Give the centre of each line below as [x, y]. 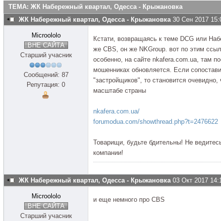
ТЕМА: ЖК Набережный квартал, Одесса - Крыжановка [95, 7]
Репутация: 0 [46, 85]
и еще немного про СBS [129, 200]
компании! [108, 153]
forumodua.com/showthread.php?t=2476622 [156, 122]
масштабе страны [120, 91]
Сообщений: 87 [46, 75]
